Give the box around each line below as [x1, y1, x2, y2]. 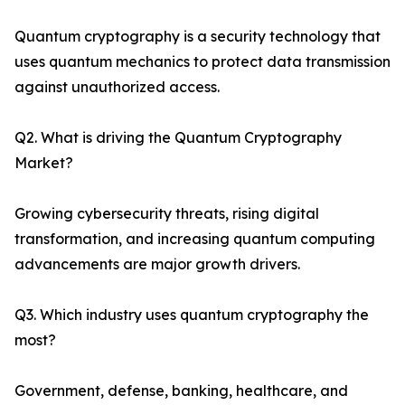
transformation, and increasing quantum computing [14, 230, 375, 249]
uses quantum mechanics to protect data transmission [14, 52, 391, 71]
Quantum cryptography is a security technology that [14, 27, 381, 46]
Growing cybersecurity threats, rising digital [14, 204, 319, 223]
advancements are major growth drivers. [14, 255, 300, 274]
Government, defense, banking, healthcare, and [14, 381, 348, 400]
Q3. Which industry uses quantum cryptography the [14, 306, 369, 325]
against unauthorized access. [14, 78, 220, 97]
